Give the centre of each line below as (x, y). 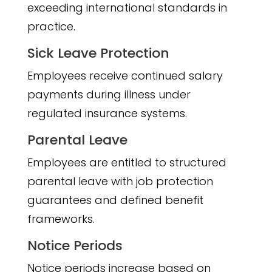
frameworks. (61, 219)
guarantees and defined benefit (115, 200)
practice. (51, 27)
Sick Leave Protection (98, 53)
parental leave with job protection (120, 182)
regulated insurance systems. (107, 114)
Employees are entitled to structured (127, 163)
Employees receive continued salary (125, 76)
